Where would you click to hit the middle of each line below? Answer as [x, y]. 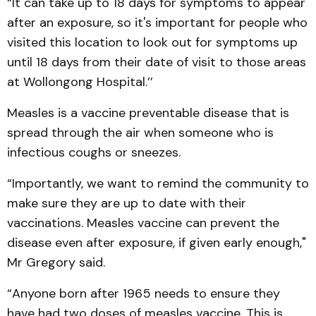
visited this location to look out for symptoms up [152, 42]
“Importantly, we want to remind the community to [158, 183]
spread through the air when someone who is [140, 132]
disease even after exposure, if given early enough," [157, 242]
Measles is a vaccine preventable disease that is [148, 113]
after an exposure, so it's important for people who [157, 22]
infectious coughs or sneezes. [94, 152]
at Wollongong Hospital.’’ [80, 81]
